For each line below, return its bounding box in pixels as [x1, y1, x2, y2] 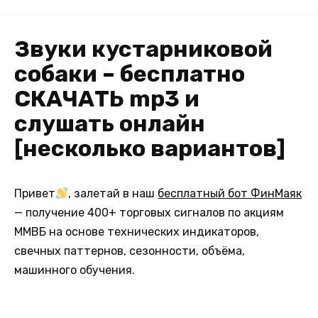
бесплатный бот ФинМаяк [158, 187, 302, 200]
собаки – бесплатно [14, 60, 245, 87]
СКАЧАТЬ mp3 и [14, 85, 199, 112]
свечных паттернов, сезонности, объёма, [14, 244, 245, 258]
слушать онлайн [14, 110, 205, 137]
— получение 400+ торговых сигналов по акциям [14, 206, 284, 219]
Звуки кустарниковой [14, 35, 273, 62]
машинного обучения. [14, 263, 135, 277]
